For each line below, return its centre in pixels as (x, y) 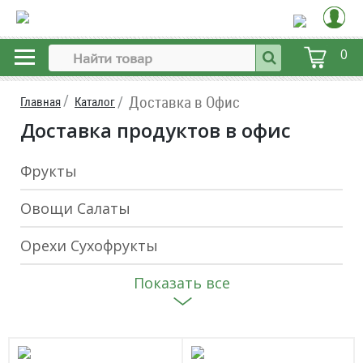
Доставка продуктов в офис (156, 130)
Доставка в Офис (184, 101)
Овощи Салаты (75, 208)
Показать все (181, 283)
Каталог (95, 102)
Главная (41, 102)
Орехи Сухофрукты (89, 246)
